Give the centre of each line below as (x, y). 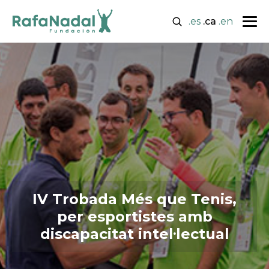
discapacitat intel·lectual (134, 234)
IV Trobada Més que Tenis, (134, 199)
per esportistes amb (134, 216)
